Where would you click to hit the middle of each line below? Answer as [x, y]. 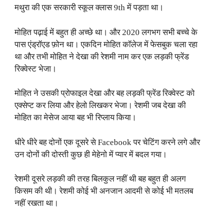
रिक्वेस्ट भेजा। [36, 69]
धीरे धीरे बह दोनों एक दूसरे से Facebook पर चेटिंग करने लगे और [107, 142]
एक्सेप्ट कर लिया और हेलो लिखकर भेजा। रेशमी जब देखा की [100, 106]
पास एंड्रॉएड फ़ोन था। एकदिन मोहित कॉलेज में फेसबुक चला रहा [106, 44]
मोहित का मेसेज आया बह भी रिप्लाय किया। [75, 118]
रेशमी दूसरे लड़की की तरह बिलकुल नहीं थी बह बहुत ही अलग [100, 179]
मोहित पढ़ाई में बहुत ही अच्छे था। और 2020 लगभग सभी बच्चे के [106, 32]
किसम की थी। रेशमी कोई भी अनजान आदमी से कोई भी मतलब [104, 191]
